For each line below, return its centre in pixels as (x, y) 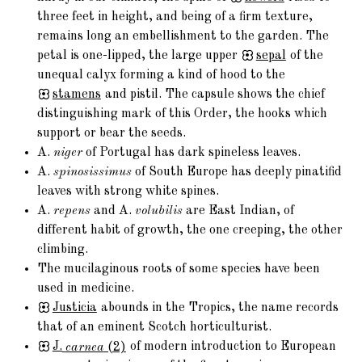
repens (72, 211)
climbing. (63, 250)
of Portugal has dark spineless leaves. (192, 153)
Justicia (74, 308)
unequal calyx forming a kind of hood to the (162, 76)
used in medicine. (86, 289)
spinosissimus (93, 173)
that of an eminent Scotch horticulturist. (155, 328)
